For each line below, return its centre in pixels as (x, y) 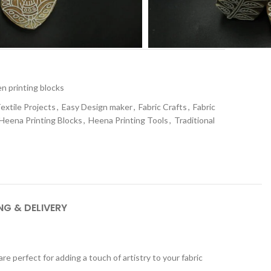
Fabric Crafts (163, 107)
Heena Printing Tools (128, 120)
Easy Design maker (97, 107)
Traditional (194, 120)
